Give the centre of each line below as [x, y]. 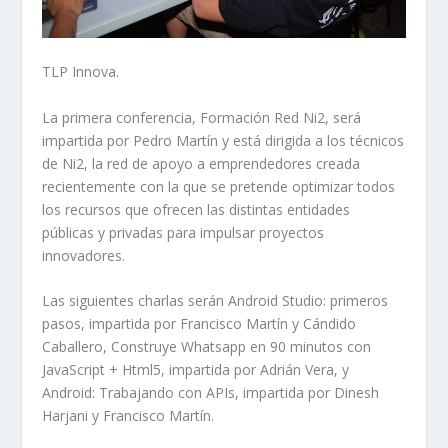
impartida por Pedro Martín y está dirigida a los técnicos [223, 140]
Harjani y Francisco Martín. [128, 415]
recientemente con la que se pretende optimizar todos [219, 186]
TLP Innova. [81, 72]
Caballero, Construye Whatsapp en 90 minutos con [207, 346]
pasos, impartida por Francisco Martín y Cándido [199, 323]
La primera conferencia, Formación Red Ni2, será [202, 117]
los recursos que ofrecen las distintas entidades [196, 209]
